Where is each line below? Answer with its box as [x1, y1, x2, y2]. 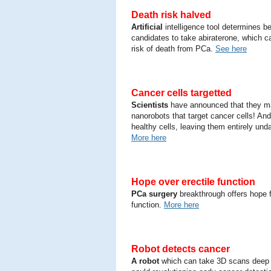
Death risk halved [131, 10, 211, 20]
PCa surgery [131, 189, 177, 198]
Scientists [131, 100, 168, 109]
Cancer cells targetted [131, 88, 232, 98]
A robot [131, 256, 159, 266]
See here [215, 44, 247, 53]
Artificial [131, 22, 163, 31]
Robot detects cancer [131, 244, 230, 254]
